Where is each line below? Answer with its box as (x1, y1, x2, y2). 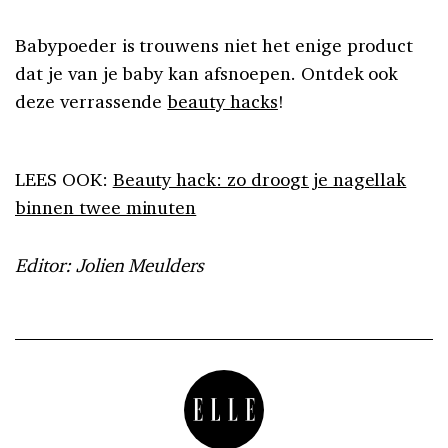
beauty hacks (167, 88, 278, 113)
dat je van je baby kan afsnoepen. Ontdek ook (15, 60, 399, 85)
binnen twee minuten (15, 194, 197, 219)
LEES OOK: (15, 166, 113, 191)
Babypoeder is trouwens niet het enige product (15, 32, 414, 57)
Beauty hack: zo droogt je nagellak (112, 166, 407, 191)
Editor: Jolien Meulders (15, 252, 205, 277)
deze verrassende (15, 88, 168, 113)
